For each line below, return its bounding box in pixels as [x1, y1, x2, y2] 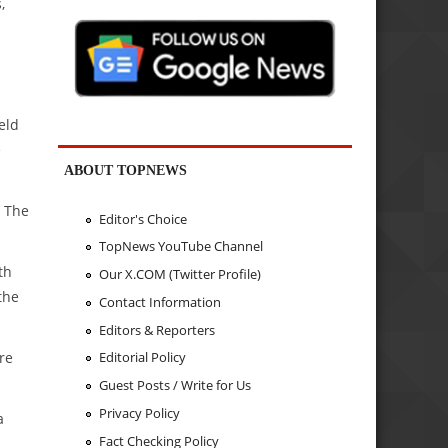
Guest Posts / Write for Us [98, 376, 251, 395]
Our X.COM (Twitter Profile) [98, 265, 261, 284]
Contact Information [98, 292, 221, 311]
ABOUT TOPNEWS [64, 162, 188, 179]
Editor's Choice [98, 209, 187, 228]
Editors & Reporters [98, 320, 215, 339]
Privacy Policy [98, 403, 180, 422]
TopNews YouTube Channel [98, 237, 263, 256]
